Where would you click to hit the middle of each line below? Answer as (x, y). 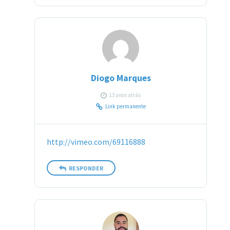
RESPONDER (86, 168)
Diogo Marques (121, 78)
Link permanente (125, 107)
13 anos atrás (125, 95)
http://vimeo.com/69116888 (96, 142)
